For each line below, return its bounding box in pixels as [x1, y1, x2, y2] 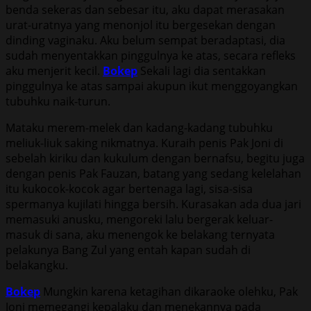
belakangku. [6, 257, 68, 273]
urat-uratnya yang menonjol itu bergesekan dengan [6, 17, 276, 33]
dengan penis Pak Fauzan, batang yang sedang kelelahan [6, 165, 301, 181]
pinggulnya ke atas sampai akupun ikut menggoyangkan [6, 78, 298, 94]
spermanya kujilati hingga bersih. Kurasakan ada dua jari [6, 196, 301, 212]
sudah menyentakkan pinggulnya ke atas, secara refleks [6, 47, 296, 63]
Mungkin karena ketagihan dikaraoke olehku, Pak [40, 283, 298, 299]
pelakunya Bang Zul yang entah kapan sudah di [6, 242, 251, 258]
